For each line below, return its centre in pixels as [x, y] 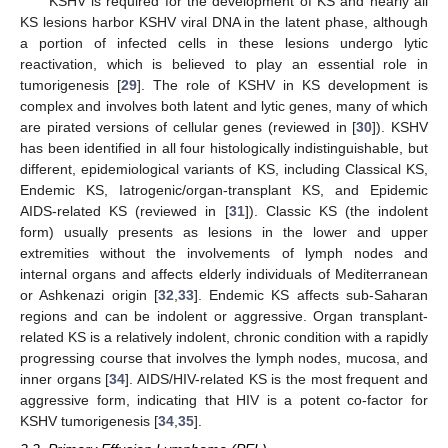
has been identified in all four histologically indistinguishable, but [224, 148]
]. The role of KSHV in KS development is [282, 85]
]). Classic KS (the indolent [336, 211]
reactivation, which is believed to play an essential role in [224, 64]
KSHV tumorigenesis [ [89, 421]
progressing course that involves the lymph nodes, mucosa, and [224, 358]
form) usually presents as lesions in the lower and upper [224, 232]
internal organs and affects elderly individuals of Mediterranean [224, 274]
